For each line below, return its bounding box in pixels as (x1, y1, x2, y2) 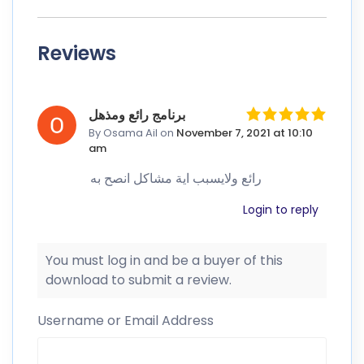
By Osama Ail (89, 125, 158, 141)
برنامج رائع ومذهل (89, 106, 185, 125)
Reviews (37, 40, 116, 67)
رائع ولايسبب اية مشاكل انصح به (90, 169, 262, 188)
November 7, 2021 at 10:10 (176, 125, 313, 141)
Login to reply (243, 201, 318, 219)
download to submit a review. (45, 271, 232, 290)
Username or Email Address (37, 311, 214, 331)
